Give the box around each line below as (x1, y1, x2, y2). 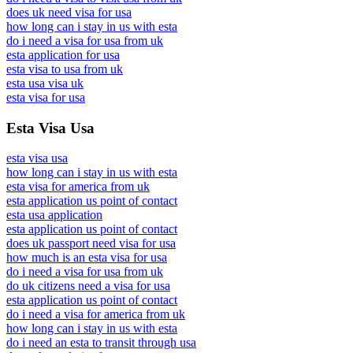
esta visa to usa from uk (6, 62, 123, 76)
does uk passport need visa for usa (6, 236, 176, 251)
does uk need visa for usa (6, 6, 132, 19)
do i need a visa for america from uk (6, 307, 185, 321)
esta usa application (6, 208, 102, 222)
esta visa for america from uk (6, 180, 150, 194)
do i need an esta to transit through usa (6, 336, 196, 350)
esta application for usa (6, 48, 120, 61)
